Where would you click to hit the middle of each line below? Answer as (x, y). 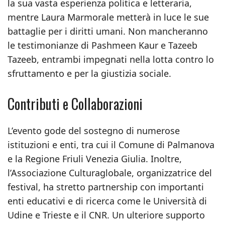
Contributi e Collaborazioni (75, 104)
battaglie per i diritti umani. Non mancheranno (108, 31)
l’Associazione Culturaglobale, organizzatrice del (110, 173)
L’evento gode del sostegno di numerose (94, 131)
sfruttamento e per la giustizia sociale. (89, 73)
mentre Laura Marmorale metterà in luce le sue (108, 17)
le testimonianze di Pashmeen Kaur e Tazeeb (102, 45)
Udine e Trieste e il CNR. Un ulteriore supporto (106, 215)
